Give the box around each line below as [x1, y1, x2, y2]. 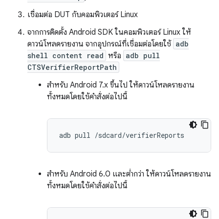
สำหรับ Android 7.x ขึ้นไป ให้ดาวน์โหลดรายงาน [47, 80, 195, 90]
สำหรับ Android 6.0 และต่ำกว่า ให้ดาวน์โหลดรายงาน [47, 169, 211, 179]
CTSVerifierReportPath [27, 63, 117, 72]
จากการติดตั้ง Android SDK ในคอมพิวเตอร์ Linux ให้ [27, 27, 191, 38]
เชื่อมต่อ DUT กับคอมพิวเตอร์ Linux [27, 10, 138, 20]
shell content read [27, 51, 104, 61]
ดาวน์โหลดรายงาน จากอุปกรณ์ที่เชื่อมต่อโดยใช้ [27, 39, 173, 49]
